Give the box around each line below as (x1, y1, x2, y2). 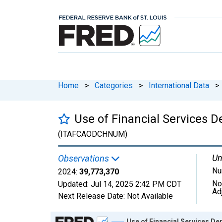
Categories (95, 80, 133, 90)
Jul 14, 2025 (91, 179, 133, 189)
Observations (58, 153, 111, 164)
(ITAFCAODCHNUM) (58, 129, 127, 139)
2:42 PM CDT (135, 179, 181, 189)
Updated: (58, 179, 91, 189)
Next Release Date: (58, 191, 127, 201)
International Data (149, 80, 209, 90)
